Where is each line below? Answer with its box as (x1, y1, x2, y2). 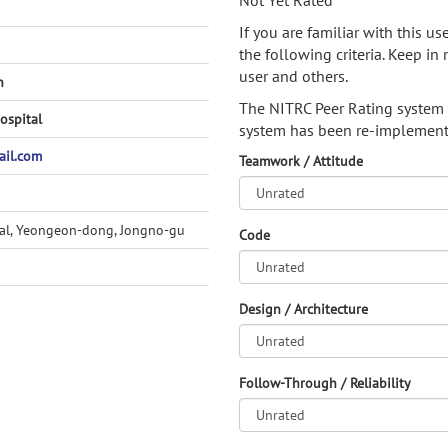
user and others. (239, 66, 348, 86)
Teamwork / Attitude (239, 152, 363, 170)
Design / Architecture (239, 300, 368, 318)
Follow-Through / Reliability (239, 374, 411, 392)
